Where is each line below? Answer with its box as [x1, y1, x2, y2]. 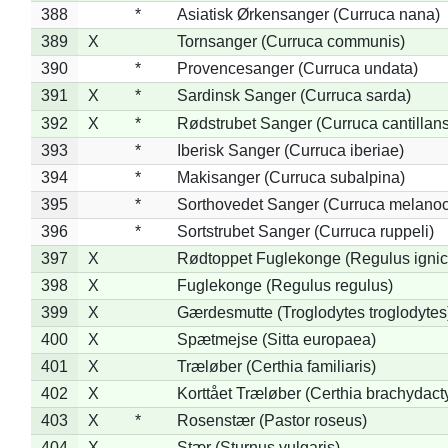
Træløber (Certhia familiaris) [176, 357, 376, 375]
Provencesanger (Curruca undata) [176, 59, 418, 77]
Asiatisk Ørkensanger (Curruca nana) [176, 5, 440, 23]
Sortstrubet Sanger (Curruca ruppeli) [176, 222, 434, 240]
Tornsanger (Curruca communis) [176, 32, 405, 50]
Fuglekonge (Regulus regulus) [176, 276, 393, 294]
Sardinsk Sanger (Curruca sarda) [176, 86, 411, 104]
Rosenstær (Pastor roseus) [176, 411, 367, 429]
